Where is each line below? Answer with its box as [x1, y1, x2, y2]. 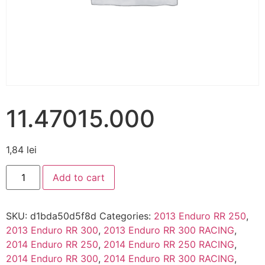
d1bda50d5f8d [30, 210, 96, 222]
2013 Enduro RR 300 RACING [104, 224, 234, 237]
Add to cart [53, 172, 105, 184]
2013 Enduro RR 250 [154, 210, 246, 222]
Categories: [99, 210, 154, 222]
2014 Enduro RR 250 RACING [104, 238, 234, 251]
